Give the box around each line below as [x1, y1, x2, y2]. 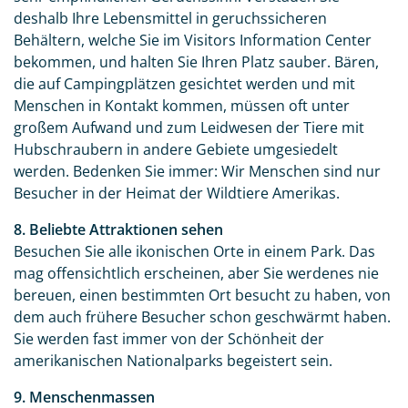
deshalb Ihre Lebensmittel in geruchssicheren [14, 8, 327, 29]
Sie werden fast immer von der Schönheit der [14, 329, 324, 350]
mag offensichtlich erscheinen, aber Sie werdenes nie [14, 263, 379, 284]
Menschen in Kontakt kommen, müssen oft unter [14, 96, 350, 117]
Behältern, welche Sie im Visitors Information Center [14, 30, 372, 51]
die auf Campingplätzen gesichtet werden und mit [14, 74, 355, 95]
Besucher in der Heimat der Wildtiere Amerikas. [14, 183, 340, 204]
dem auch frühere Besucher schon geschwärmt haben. [14, 307, 391, 328]
